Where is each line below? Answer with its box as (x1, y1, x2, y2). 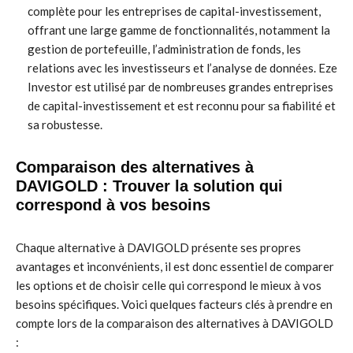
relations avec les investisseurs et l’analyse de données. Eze (28, 61, 337, 75)
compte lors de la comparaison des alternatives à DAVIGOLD (16, 316, 333, 330)
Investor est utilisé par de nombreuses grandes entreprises (28, 80, 333, 94)
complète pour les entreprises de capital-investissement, (28, 4, 321, 18)
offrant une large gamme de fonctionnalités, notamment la (28, 23, 330, 37)
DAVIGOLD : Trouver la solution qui (16, 177, 283, 195)
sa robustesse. (28, 117, 102, 132)
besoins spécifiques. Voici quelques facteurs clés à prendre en (16, 297, 333, 311)
